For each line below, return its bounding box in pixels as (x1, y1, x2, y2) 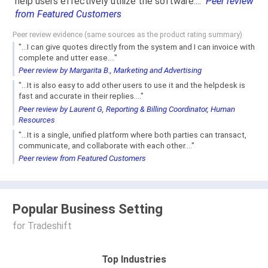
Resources (19, 115, 55, 124)
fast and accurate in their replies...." (19, 92, 144, 101)
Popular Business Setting (13, 202, 163, 217)
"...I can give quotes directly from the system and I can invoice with (19, 42, 255, 51)
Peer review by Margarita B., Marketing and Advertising (19, 66, 202, 75)
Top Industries (102, 253, 166, 265)
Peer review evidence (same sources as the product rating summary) (13, 30, 242, 39)
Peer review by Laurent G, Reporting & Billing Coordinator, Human (19, 104, 235, 114)
